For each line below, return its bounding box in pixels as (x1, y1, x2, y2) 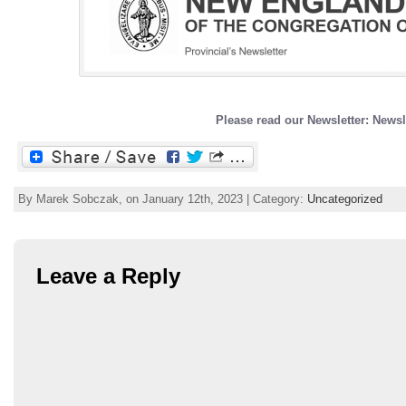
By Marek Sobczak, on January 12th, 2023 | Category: (18, 192, 307, 207)
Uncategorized (307, 192, 382, 207)
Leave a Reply (36, 264, 180, 289)
